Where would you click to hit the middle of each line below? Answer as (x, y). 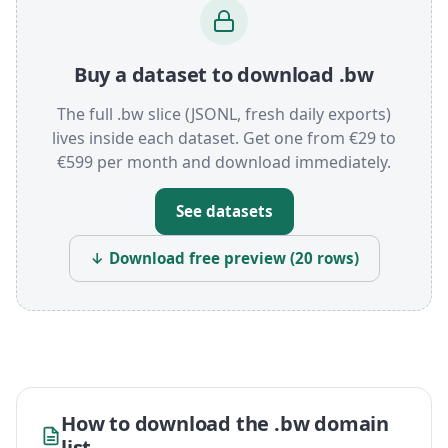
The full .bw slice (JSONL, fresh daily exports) (224, 114)
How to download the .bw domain (225, 424)
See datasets (224, 211)
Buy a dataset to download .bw (224, 75)
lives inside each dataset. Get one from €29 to (224, 138)
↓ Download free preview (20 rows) (224, 258)
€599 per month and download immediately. (224, 162)
